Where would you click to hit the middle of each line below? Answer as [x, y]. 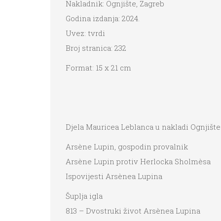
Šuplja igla [84, 196]
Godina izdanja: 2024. [103, 18]
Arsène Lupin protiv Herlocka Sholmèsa [138, 162]
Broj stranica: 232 [96, 48]
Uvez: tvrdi [85, 33]
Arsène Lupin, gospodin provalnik [127, 147]
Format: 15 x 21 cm [98, 68]
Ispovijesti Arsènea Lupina [114, 176]
